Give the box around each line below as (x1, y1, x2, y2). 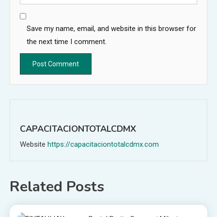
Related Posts (10, 177, 104, 197)
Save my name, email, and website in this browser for (27, 24, 196, 33)
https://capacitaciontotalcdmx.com (47, 140, 159, 149)
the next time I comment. (27, 37, 107, 46)
